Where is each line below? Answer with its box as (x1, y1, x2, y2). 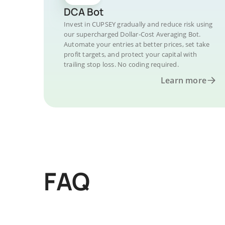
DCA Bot (64, 5, 103, 19)
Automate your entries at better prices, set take (64, 40, 210, 49)
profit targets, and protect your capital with (64, 50, 197, 59)
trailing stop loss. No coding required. (64, 60, 179, 69)
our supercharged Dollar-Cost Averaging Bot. (64, 30, 201, 39)
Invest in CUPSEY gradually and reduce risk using (64, 20, 213, 29)
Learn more (161, 75, 206, 86)
